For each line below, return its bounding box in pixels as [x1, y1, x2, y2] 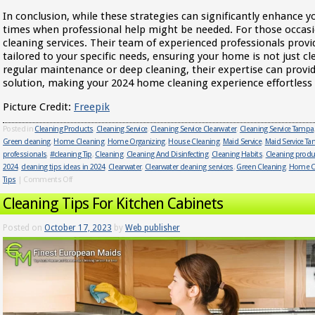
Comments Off [23, 175, 72, 184]
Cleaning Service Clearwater [150, 124, 237, 134]
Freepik [74, 101, 110, 113]
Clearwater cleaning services [145, 162, 233, 172]
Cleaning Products [34, 124, 94, 134]
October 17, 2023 [44, 223, 112, 233]
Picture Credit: [3, 101, 74, 113]
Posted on [3, 223, 42, 233]
